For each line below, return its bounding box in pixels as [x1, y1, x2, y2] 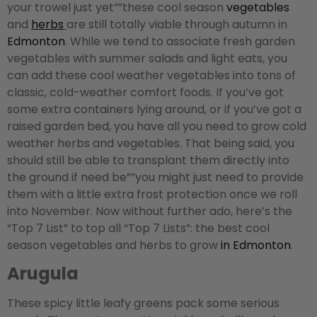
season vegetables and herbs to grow [7, 236, 221, 253]
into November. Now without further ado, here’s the [7, 202, 292, 219]
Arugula [7, 261, 79, 285]
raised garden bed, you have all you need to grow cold [7, 117, 306, 134]
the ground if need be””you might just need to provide [7, 168, 304, 185]
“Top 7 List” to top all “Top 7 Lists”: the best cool [7, 219, 270, 236]
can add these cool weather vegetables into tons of [7, 67, 296, 83]
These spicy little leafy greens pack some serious [7, 294, 279, 311]
